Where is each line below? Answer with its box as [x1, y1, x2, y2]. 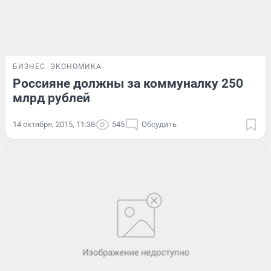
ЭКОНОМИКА [50, 62, 102, 71]
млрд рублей [13, 91, 90, 106]
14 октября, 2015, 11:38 [13, 120, 95, 129]
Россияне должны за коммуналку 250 [13, 76, 243, 91]
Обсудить [142, 120, 177, 129]
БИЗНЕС [13, 62, 45, 71]
